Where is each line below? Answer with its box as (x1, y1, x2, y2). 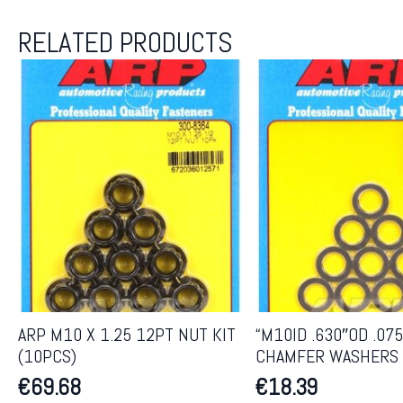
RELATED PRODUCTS (18, 24, 233, 61)
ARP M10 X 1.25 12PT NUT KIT (18, 322, 236, 346)
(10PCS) (18, 344, 76, 368)
